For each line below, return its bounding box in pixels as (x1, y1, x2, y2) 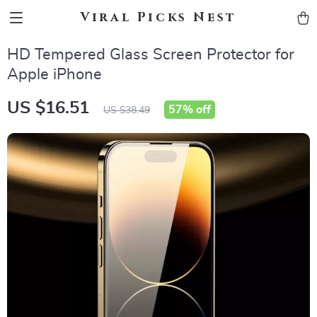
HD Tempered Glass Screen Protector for (7, 47, 294, 62)
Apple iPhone (7, 67, 102, 82)
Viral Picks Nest (80, 8, 237, 26)
